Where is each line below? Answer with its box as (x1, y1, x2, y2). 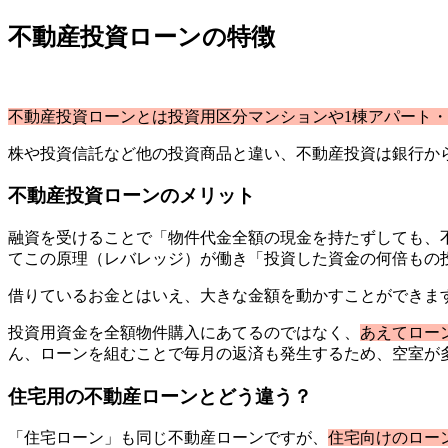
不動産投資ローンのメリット (8, 185, 255, 207)
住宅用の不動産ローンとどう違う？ (8, 385, 312, 407)
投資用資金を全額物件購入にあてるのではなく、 (8, 323, 360, 341)
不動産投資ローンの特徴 (8, 23, 275, 50)
